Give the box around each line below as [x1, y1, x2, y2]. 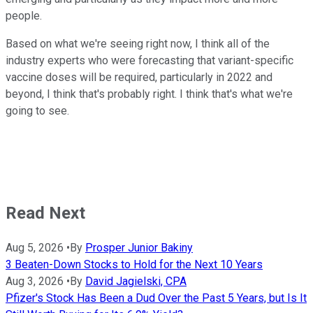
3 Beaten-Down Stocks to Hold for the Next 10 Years [6, 257, 263, 271]
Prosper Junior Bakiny [85, 240, 193, 254]
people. [6, 8, 42, 22]
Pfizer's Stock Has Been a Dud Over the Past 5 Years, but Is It [6, 291, 307, 305]
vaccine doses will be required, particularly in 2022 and [6, 70, 272, 84]
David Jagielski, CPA [85, 274, 187, 288]
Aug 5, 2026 [6, 240, 64, 254]
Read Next [6, 203, 85, 223]
